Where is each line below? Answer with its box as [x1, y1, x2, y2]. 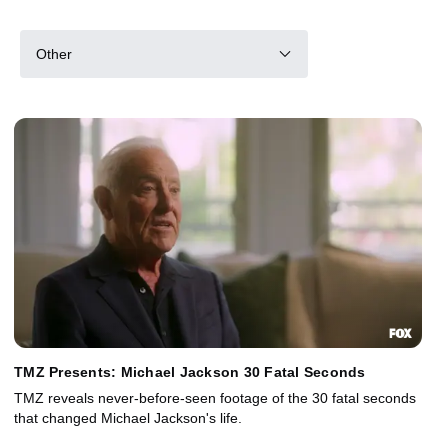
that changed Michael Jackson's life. [14, 409, 242, 426]
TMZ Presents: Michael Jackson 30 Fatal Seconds [14, 363, 366, 380]
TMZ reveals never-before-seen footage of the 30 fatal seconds [14, 389, 416, 406]
